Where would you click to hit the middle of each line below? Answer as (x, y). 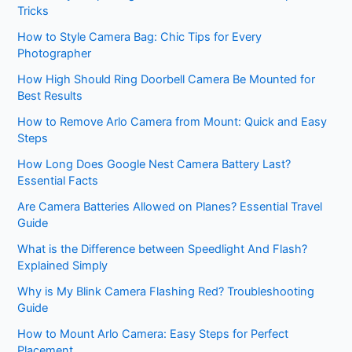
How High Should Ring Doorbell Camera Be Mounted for (167, 80)
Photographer (55, 54)
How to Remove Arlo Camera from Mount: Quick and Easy (172, 122)
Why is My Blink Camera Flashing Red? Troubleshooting (166, 292)
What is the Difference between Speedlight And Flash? (163, 249)
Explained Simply (63, 266)
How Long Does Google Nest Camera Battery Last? (154, 165)
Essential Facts (58, 181)
